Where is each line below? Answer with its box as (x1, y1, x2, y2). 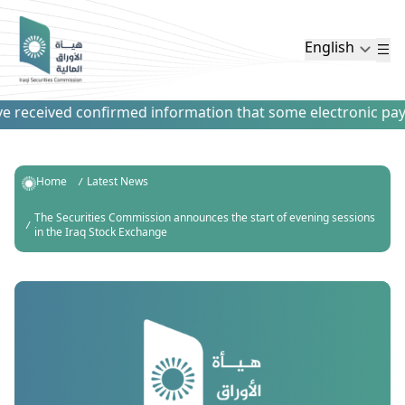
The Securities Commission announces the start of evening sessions (34, 209, 375, 229)
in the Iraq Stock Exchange (34, 223, 167, 243)
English (305, 37, 354, 62)
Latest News (87, 173, 148, 193)
